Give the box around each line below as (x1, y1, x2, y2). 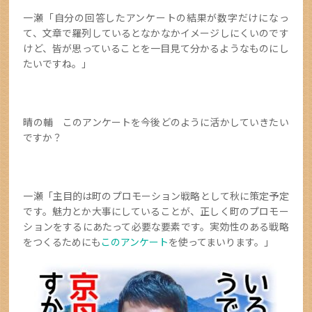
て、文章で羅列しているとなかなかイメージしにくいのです (23, 26, 289, 40)
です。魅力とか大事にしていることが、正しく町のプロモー (23, 204, 289, 219)
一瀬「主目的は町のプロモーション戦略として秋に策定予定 (23, 189, 289, 203)
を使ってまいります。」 (169, 235, 274, 249)
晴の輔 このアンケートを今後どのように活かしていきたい (23, 115, 289, 130)
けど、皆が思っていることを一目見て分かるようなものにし (23, 41, 289, 56)
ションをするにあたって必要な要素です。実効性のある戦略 (23, 219, 289, 234)
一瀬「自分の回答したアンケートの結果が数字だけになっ (23, 10, 289, 25)
